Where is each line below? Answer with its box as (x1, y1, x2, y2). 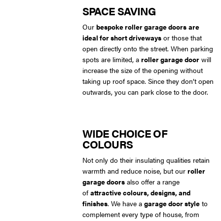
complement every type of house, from (82, 209, 199, 219)
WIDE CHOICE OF (82, 125, 167, 141)
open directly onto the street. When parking (82, 43, 213, 53)
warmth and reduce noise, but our (82, 165, 187, 176)
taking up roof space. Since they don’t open (82, 75, 214, 86)
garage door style (144, 198, 200, 208)
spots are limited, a (82, 54, 141, 64)
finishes (82, 198, 108, 208)
